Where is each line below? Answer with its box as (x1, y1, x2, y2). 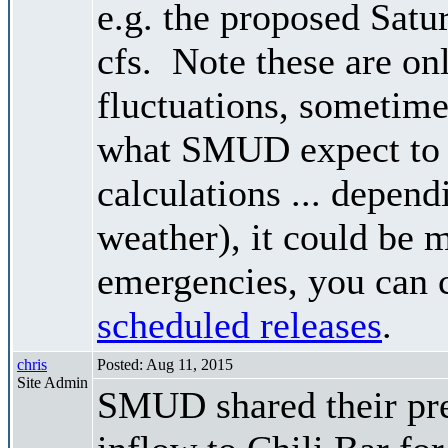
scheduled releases (97, 303, 382, 346)
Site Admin (17, 373, 88, 391)
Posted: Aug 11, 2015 (97, 355, 233, 373)
